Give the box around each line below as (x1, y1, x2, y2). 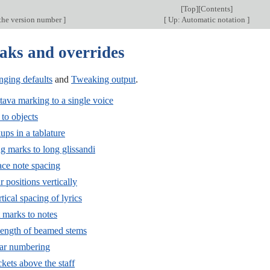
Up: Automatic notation (166, 15, 247, 24)
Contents (200, 4, 230, 13)
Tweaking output (71, 74, 136, 84)
